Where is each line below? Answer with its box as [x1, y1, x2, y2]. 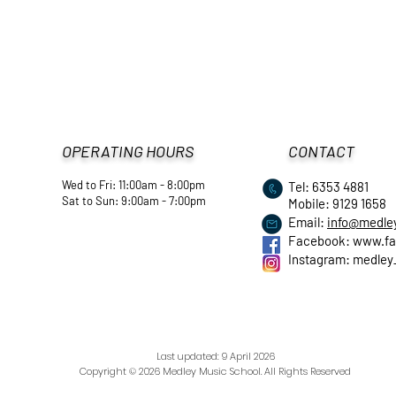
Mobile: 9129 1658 [288, 195, 386, 211]
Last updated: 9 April [156, 349, 254, 363]
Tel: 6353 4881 [288, 179, 369, 194]
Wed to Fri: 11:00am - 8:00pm [62, 178, 205, 192]
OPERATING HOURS [62, 141, 194, 161]
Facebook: [288, 232, 353, 248]
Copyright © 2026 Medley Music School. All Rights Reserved [80, 364, 351, 378]
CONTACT [288, 141, 354, 161]
